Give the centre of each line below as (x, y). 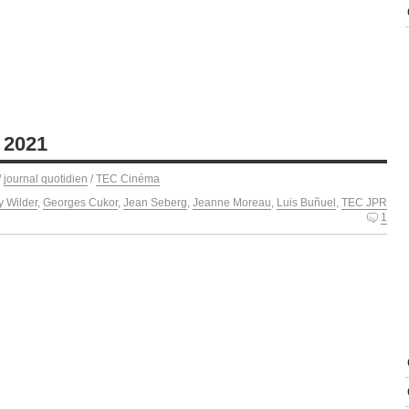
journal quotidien (46, 178)
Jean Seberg (155, 202)
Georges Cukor (80, 202)
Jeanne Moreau (232, 202)
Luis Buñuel (306, 202)
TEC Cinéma (128, 178)
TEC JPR (364, 202)
